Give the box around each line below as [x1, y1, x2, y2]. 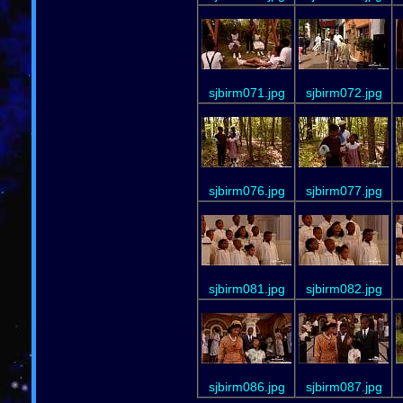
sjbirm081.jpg [208, 281, 285, 296]
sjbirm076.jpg [208, 183, 285, 198]
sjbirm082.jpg [305, 281, 382, 296]
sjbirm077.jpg [305, 183, 382, 198]
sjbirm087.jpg [305, 379, 382, 394]
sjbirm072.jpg [305, 85, 382, 100]
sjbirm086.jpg [208, 379, 285, 394]
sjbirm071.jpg [208, 85, 285, 100]
